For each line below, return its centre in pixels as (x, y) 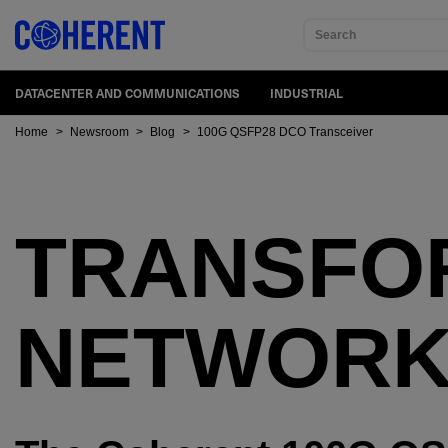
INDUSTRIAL (306, 93)
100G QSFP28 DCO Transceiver (284, 131)
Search (335, 35)
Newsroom (99, 131)
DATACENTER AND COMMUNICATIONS (127, 93)
